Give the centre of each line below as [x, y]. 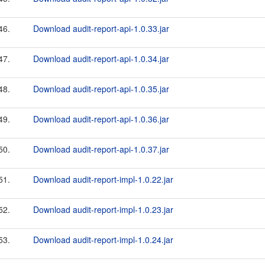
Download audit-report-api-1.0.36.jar [101, 119]
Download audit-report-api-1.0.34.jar [101, 59]
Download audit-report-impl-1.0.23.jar [103, 209]
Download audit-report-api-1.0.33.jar [101, 28]
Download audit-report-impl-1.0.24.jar [103, 240]
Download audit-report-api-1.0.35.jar [101, 89]
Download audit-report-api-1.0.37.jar [101, 149]
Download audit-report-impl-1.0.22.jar [103, 179]
